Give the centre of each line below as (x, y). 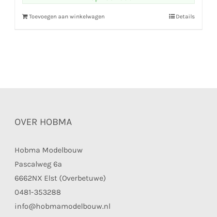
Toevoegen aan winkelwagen (67, 17)
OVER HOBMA (43, 122)
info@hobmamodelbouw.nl (62, 206)
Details (185, 17)
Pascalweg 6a (38, 164)
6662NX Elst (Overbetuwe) (60, 178)
